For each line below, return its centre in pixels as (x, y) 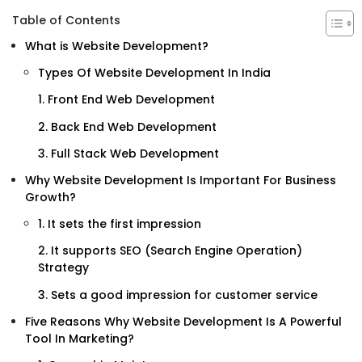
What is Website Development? (117, 46)
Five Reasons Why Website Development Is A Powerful (183, 321)
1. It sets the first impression (120, 224)
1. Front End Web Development (126, 100)
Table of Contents (66, 20)
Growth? (51, 197)
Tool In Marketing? (80, 338)
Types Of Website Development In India (154, 73)
